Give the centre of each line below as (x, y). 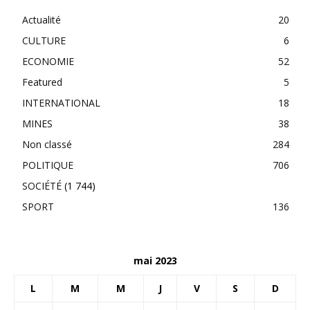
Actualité (42, 19)
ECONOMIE (48, 61)
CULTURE (44, 40)
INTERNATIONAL (61, 102)
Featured (42, 82)
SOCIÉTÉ (42, 185)
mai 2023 (155, 260)
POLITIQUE (48, 165)
